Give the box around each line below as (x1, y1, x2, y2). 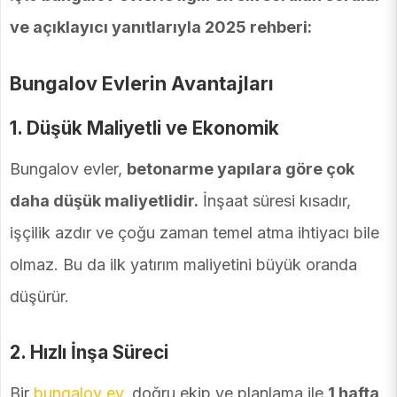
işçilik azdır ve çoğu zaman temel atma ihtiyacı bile (10, 223, 379, 243)
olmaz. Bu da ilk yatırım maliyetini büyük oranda (10, 255, 357, 275)
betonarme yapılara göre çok (127, 160, 354, 179)
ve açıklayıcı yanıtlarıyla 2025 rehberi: (10, 18, 312, 37)
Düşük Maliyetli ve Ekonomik (27, 117, 279, 140)
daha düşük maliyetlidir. (10, 191, 198, 211)
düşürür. (10, 287, 69, 307)
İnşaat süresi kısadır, (198, 191, 351, 211)
